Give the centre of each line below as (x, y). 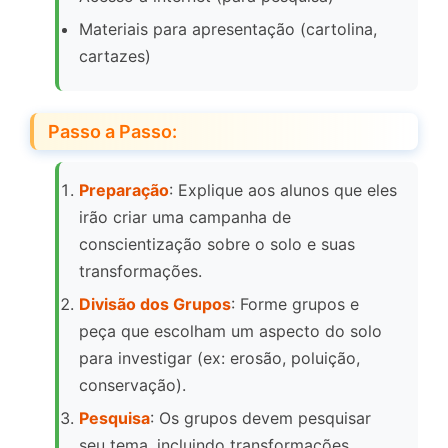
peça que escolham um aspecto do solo (230, 331)
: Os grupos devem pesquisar (260, 418)
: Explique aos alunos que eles (283, 190)
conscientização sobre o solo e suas (217, 244)
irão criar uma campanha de (185, 217)
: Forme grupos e (295, 304)
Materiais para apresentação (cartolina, (228, 29)
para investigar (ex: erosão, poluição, (219, 358)
